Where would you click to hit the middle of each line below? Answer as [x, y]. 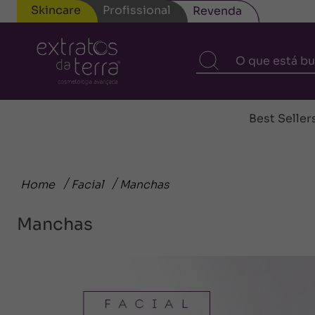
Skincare [56, 10]
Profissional [137, 10]
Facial [87, 185]
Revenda [217, 11]
